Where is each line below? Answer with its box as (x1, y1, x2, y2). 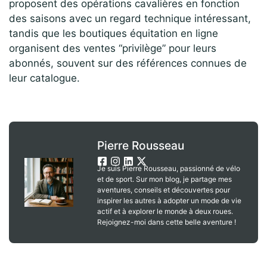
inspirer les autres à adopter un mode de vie (97, 195, 241, 205)
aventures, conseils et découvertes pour (97, 185, 230, 194)
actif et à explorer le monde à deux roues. (97, 206, 233, 216)
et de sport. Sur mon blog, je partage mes (97, 174, 232, 184)
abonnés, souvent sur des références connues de (9, 57, 247, 69)
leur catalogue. (9, 72, 80, 84)
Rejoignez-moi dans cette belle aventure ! (97, 217, 236, 226)
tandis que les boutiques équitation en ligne (9, 27, 218, 39)
